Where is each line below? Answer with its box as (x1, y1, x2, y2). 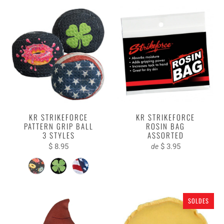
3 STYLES (42, 129, 75, 140)
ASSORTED (147, 129, 184, 140)
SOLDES (188, 195, 209, 205)
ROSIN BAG (146, 120, 185, 131)
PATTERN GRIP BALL (23, 120, 93, 131)
